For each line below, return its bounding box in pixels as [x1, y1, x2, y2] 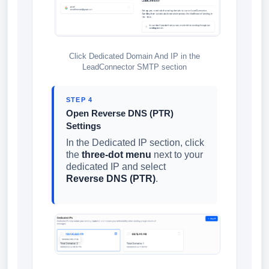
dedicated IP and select [66, 162, 166, 172]
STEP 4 [66, 96, 93, 104]
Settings [66, 121, 101, 131]
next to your [151, 150, 203, 160]
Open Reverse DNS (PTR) [66, 108, 174, 119]
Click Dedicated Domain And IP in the [69, 52, 200, 61]
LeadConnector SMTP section [82, 62, 187, 72]
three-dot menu [82, 150, 151, 160]
